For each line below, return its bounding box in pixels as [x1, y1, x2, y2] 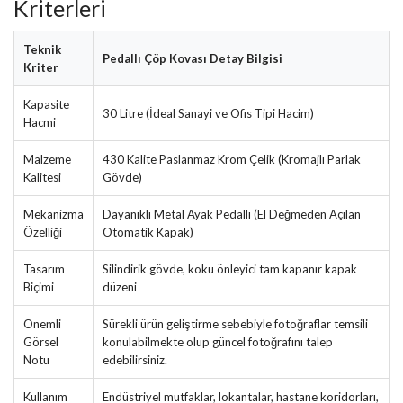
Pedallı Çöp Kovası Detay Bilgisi [103, 50, 282, 66]
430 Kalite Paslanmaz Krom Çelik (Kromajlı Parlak [103, 151, 361, 166]
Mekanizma [23, 206, 84, 221]
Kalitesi [23, 169, 61, 184]
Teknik [23, 41, 61, 57]
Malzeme [23, 151, 71, 166]
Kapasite [23, 96, 69, 112]
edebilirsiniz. [103, 352, 167, 367]
